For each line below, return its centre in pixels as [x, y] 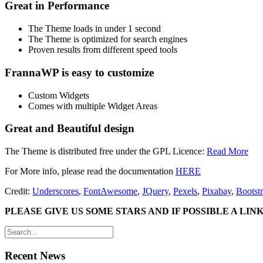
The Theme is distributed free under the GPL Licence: [106, 151]
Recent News [35, 255]
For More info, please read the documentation [90, 171]
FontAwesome [110, 191]
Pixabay [217, 191]
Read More [227, 151]
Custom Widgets [59, 95]
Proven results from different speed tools [103, 50]
